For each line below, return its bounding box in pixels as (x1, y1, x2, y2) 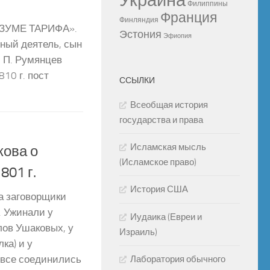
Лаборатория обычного (130, 253, 225, 265)
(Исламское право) (119, 156, 196, 168)
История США (130, 183, 188, 195)
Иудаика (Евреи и (130, 211, 202, 222)
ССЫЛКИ (119, 75, 155, 86)
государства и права (119, 114, 203, 125)
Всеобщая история (130, 99, 208, 110)
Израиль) (119, 226, 157, 237)
